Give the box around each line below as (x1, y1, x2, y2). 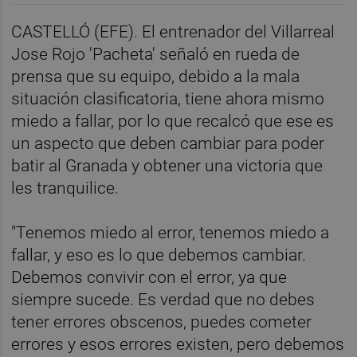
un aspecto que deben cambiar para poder (11, 134, 325, 154)
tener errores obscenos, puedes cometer (11, 312, 312, 332)
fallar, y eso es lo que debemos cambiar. (11, 245, 307, 265)
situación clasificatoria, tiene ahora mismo (11, 89, 325, 109)
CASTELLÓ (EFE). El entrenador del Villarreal (11, 22, 335, 42)
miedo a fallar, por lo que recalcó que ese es (11, 112, 335, 131)
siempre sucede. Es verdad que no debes (11, 290, 316, 310)
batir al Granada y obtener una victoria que (11, 156, 324, 176)
